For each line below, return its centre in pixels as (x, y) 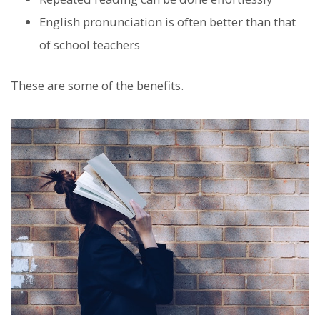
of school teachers (90, 44)
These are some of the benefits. (97, 86)
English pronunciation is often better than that (167, 21)
